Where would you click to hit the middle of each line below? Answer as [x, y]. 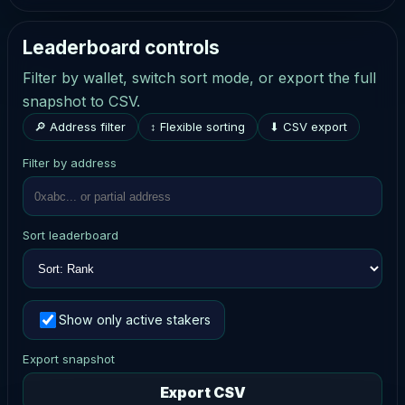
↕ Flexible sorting [198, 126]
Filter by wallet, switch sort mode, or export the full [199, 77]
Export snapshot [69, 358]
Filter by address [70, 162]
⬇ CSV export [309, 126]
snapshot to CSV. [81, 101]
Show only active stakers [135, 320]
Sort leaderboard [71, 235]
